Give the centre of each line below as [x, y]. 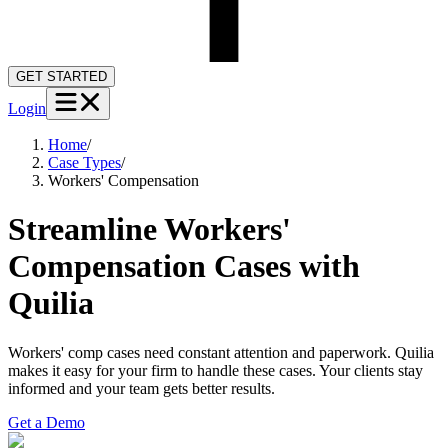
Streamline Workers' [149, 229]
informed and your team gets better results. [141, 388]
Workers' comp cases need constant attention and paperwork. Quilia [221, 352]
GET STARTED [61, 76]
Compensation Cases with [184, 266]
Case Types [84, 162]
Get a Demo [46, 422]
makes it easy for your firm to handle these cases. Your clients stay [215, 370]
